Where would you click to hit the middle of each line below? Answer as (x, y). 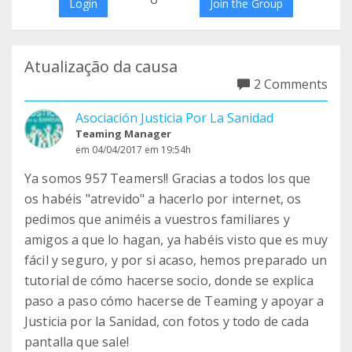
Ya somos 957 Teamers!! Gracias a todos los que (168, 178)
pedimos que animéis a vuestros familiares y (157, 219)
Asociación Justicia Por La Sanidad (174, 118)
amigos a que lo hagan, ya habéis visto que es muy (176, 240)
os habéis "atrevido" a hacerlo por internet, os (163, 199)
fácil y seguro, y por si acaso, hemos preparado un (176, 260)
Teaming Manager (123, 134)
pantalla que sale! (77, 342)
